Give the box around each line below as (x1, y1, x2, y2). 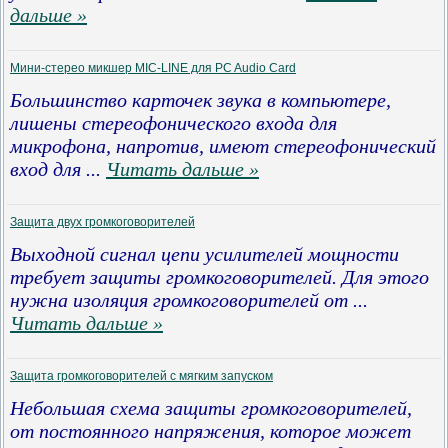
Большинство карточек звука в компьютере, (10, 89, 391, 111)
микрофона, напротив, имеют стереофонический (10, 135, 436, 157)
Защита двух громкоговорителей (10, 215, 195, 229)
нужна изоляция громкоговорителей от (10, 289, 353, 311)
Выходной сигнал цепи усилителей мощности (10, 243, 399, 265)
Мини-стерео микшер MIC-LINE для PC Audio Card (10, 61, 296, 75)
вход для (10, 158, 81, 180)
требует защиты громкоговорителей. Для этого (10, 266, 429, 288)
